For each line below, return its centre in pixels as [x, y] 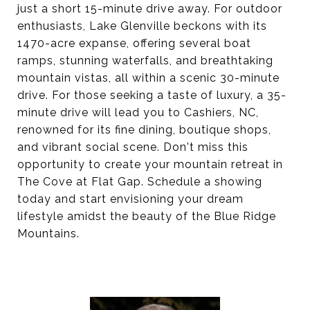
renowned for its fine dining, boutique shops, [144, 130]
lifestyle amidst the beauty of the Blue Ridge [147, 216]
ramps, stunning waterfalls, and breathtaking [145, 61]
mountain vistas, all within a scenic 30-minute [148, 78]
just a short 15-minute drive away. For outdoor [150, 9]
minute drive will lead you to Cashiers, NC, [138, 112]
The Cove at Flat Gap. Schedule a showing [140, 182]
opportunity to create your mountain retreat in [150, 164]
